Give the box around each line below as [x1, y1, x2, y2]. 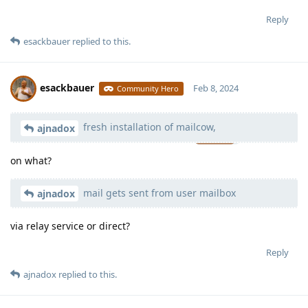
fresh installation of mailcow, [80, 120, 216, 133]
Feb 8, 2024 [192, 81, 239, 94]
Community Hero [117, 82, 179, 93]
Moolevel [195, 120, 233, 133]
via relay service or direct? [10, 219, 130, 233]
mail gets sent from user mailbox [80, 186, 236, 199]
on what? [10, 153, 52, 167]
